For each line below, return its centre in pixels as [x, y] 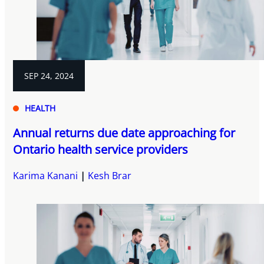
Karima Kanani [46, 176]
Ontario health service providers [101, 150]
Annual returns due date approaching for [124, 133]
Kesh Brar [110, 176]
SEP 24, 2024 [49, 76]
